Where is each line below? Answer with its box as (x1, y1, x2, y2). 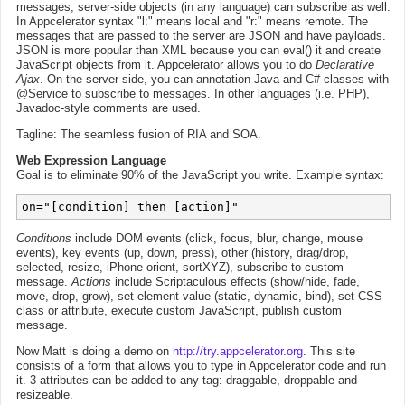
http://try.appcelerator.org (173, 344, 303, 358)
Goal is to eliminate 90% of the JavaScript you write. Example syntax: (16, 168, 384, 182)
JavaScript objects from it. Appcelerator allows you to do (16, 58, 316, 71)
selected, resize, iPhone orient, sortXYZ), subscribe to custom (16, 260, 344, 274)
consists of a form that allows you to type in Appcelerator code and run (16, 359, 386, 372)
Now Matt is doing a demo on (16, 344, 173, 358)
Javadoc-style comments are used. (16, 101, 201, 115)
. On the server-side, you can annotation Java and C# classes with (40, 72, 389, 86)
